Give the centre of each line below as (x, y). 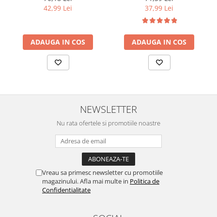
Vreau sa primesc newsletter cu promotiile (102, 173)
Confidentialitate (66, 190)
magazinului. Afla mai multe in (86, 181)
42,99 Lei (58, 8)
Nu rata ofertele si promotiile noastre (108, 123)
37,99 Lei (159, 8)
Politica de (145, 181)
